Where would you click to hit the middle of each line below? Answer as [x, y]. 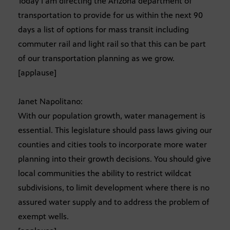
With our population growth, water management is [112, 116]
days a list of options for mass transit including [103, 30]
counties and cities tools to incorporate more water [112, 145]
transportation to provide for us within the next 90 [110, 15]
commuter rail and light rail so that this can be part [112, 44]
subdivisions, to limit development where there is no [114, 188]
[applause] [37, 73]
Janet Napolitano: [50, 102]
